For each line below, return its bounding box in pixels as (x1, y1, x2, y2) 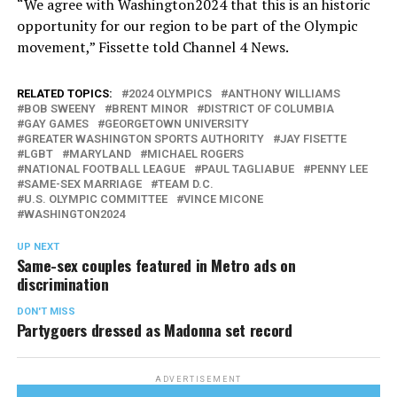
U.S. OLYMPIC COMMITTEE (23, 192, 167, 206)
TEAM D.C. (157, 177, 214, 191)
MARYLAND (68, 147, 131, 160)
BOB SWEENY (23, 102, 96, 115)
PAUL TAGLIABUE (200, 162, 294, 175)
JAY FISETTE (279, 132, 346, 145)
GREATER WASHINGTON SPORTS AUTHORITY (23, 132, 264, 145)
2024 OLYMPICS (128, 87, 212, 100)
